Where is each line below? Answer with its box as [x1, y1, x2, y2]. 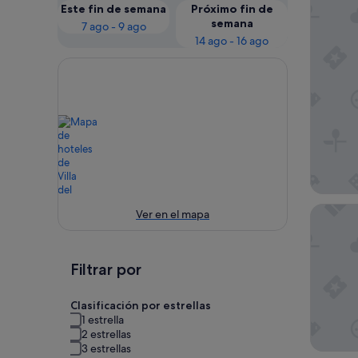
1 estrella [82, 312, 124, 328]
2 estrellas [82, 327, 131, 342]
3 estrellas [82, 341, 131, 356]
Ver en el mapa [136, 207, 209, 222]
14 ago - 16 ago [195, 33, 268, 48]
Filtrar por [70, 260, 141, 280]
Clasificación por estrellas [70, 298, 211, 313]
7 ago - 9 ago [81, 18, 146, 34]
